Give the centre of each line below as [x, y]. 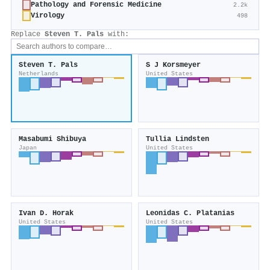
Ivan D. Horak [46, 214]
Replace [28, 35]
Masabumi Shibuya [52, 140]
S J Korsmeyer [173, 65]
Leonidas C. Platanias [190, 214]
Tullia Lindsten [177, 140]
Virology [48, 16]
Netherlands [39, 74]
